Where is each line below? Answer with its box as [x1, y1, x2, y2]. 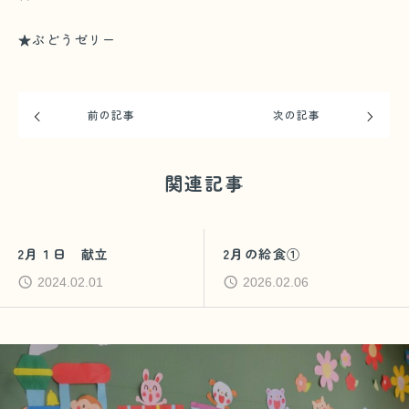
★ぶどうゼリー [18, 30, 117, 49]
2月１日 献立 [17, 245, 110, 264]
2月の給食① [223, 245, 301, 264]
